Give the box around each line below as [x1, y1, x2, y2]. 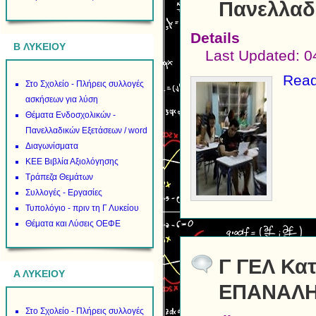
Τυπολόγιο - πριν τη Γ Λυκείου [25, 203, 140, 213]
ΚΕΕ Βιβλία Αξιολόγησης [25, 157, 119, 166]
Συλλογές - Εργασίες [25, 188, 103, 197]
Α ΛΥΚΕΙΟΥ [13, 268, 65, 279]
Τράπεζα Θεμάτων [25, 172, 94, 182]
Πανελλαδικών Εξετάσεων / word [25, 126, 148, 135]
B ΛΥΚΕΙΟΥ [13, 41, 66, 52]
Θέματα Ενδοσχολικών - [25, 110, 116, 120]
